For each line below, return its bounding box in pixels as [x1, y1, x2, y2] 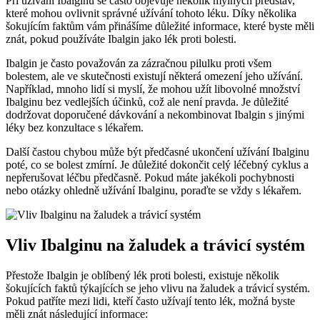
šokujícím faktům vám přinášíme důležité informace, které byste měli [6, 19, 314, 32]
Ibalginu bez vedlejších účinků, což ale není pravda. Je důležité [6, 95, 289, 108]
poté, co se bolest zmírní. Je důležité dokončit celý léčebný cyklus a [6, 158, 309, 171]
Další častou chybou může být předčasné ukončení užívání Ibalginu [6, 145, 309, 158]
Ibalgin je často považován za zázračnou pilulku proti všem [6, 56, 271, 69]
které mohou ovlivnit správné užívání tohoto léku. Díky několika [6, 6, 296, 19]
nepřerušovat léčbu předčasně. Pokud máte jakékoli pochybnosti [6, 171, 294, 184]
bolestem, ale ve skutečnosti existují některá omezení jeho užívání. [6, 69, 303, 82]
